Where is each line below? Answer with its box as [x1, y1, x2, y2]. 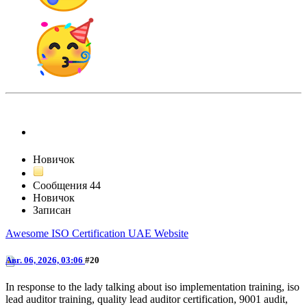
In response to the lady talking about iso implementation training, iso [5, 281, 299, 293]
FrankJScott [33, 126, 91, 138]
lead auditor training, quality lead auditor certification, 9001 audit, [5, 293, 288, 306]
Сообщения [33, 179, 87, 191]
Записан [33, 204, 71, 216]
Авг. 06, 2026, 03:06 [5, 254, 85, 265]
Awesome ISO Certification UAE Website [5, 227, 188, 239]
